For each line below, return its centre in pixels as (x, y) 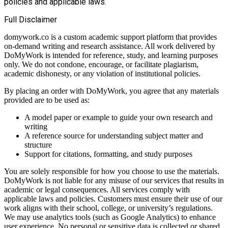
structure (38, 145)
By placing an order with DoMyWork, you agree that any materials (111, 91)
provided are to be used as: (47, 100)
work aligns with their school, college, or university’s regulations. (108, 208)
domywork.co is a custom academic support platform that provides (110, 37)
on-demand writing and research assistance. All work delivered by (110, 46)
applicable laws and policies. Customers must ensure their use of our (113, 198)
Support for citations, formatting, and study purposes (108, 154)
